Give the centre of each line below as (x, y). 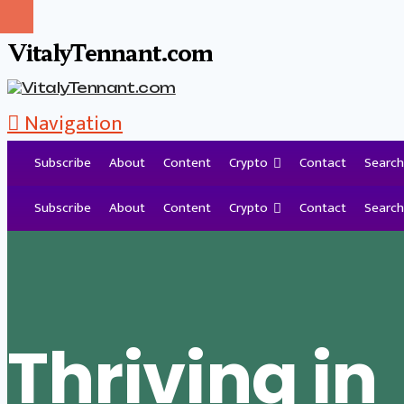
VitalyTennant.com (110, 52)
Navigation (73, 123)
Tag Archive (94, 188)
